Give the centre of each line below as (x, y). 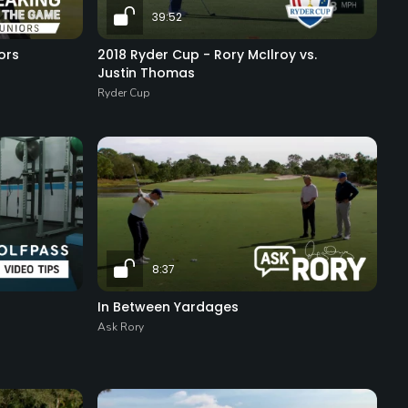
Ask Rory (121, 326)
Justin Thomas (147, 72)
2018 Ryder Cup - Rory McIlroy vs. (208, 54)
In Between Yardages (168, 306)
